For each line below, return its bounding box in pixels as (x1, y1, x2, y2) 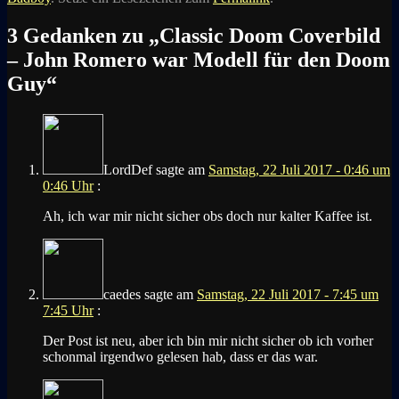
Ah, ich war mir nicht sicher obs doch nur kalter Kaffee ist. (43, 208, 372, 224)
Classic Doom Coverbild (159, 23, 380, 47)
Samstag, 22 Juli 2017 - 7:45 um (197, 286, 379, 302)
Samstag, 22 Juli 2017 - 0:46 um (208, 161, 390, 177)
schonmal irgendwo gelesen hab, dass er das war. (43, 348, 318, 364)
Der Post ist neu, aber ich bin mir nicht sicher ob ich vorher (43, 332, 373, 348)
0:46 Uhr (43, 177, 94, 193)
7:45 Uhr (43, 302, 94, 318)
